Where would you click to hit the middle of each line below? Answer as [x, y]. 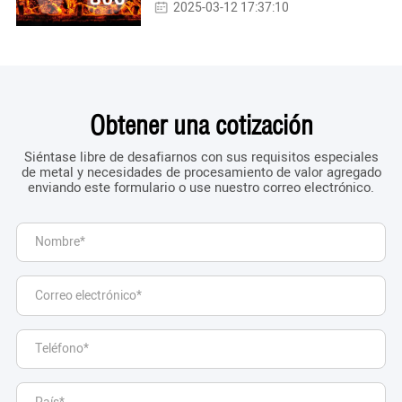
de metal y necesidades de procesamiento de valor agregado [201, 172]
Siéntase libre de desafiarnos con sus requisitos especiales [201, 157]
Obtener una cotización [201, 126]
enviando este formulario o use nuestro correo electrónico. [201, 187]
